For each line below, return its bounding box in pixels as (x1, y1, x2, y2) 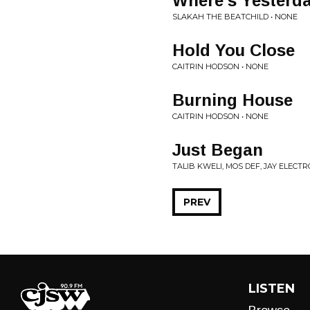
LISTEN (248, 281, 295, 296)
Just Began (172, 140, 263, 159)
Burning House (172, 91, 293, 109)
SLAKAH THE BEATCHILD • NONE (172, 12, 298, 21)
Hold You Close (172, 41, 295, 60)
